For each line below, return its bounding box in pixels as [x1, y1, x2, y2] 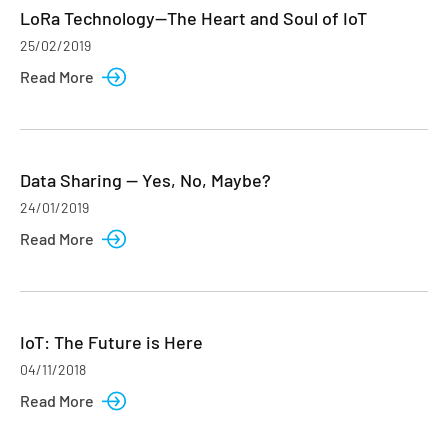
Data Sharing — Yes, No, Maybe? [20, 169, 271, 191]
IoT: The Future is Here [20, 331, 203, 353]
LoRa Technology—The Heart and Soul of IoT [20, 7, 367, 29]
